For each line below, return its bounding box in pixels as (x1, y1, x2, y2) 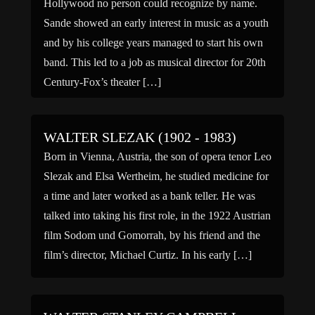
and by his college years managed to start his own (44, 37, 263, 49)
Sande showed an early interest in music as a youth (44, 17, 269, 29)
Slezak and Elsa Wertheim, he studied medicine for (44, 170, 269, 182)
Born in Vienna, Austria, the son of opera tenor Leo (44, 150, 271, 162)
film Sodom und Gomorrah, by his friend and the (44, 229, 260, 241)
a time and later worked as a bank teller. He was (44, 190, 255, 202)
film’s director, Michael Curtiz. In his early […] (44, 249, 252, 261)
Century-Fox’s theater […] (44, 76, 161, 88)
